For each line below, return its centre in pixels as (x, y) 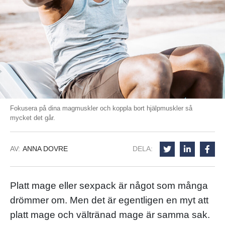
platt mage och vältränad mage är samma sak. (110, 214)
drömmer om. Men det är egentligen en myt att (109, 200)
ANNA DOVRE (45, 149)
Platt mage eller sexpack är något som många (109, 185)
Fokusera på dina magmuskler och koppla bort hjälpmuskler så (101, 108)
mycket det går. (33, 118)
